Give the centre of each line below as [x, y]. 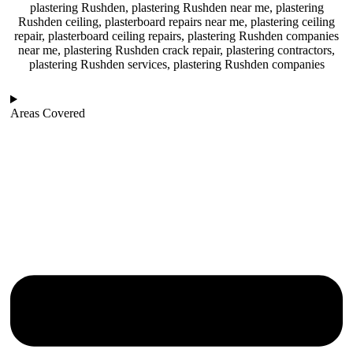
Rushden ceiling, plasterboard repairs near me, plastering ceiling [176, 22]
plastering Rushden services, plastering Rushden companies [176, 65]
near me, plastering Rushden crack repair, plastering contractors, [176, 50]
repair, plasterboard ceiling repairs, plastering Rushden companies [176, 36]
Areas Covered [48, 113]
